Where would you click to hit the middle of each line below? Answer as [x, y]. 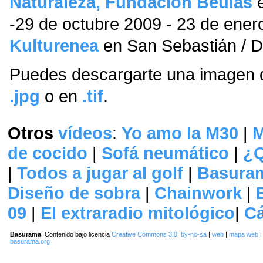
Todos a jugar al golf [100, 173]
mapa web [244, 234]
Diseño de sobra [74, 193]
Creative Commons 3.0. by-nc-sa [159, 234]
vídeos [85, 133]
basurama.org [30, 241]
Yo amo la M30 [180, 133]
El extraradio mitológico [138, 213]
